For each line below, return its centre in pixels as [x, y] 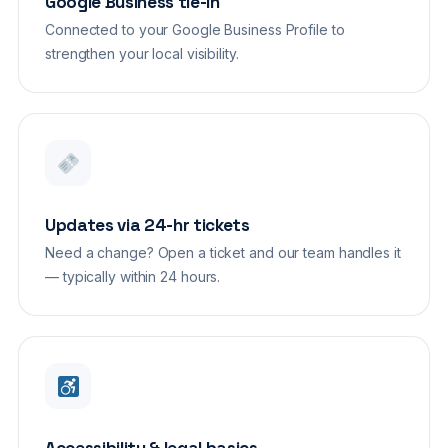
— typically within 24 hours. [133, 277]
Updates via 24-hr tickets [147, 225]
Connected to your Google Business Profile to [195, 30]
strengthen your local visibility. [142, 54]
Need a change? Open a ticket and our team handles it [223, 253]
